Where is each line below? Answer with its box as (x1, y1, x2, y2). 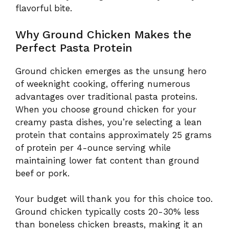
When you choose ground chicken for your (15, 104, 196, 114)
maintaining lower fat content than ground (15, 155, 199, 166)
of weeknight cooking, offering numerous (15, 78, 190, 89)
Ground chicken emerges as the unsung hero (15, 65, 207, 76)
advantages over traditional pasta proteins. (15, 91, 197, 102)
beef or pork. (15, 168, 70, 178)
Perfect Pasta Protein (15, 41, 132, 54)
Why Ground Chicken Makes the (15, 28, 192, 41)
